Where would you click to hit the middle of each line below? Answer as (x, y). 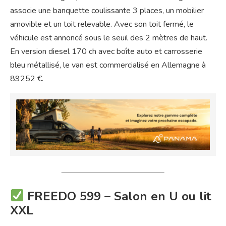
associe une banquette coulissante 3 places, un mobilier (107, 11)
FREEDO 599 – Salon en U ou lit (118, 196)
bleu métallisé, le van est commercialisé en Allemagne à (108, 65)
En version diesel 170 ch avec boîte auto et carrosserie (106, 52)
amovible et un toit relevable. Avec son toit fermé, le (102, 24)
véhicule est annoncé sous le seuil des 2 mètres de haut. (109, 38)
